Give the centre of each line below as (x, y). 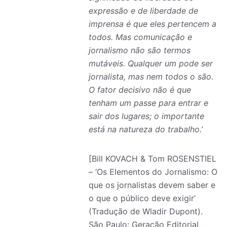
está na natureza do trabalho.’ (146, 129)
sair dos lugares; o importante (146, 116)
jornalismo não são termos (140, 50)
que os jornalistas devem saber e (152, 185)
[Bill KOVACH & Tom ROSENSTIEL (153, 159)
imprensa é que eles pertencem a (153, 24)
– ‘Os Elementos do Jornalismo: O (153, 172)
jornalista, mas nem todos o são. (151, 77)
